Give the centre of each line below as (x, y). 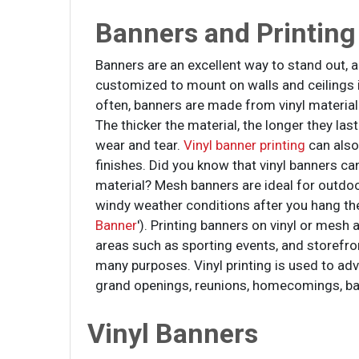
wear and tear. (140, 145)
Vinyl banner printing (245, 145)
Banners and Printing (226, 32)
